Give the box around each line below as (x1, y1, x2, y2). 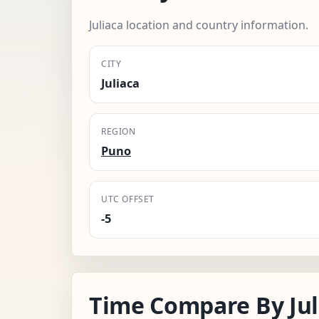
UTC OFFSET (101, 192, 155, 205)
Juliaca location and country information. (89, 16, 308, 33)
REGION (101, 125, 136, 137)
